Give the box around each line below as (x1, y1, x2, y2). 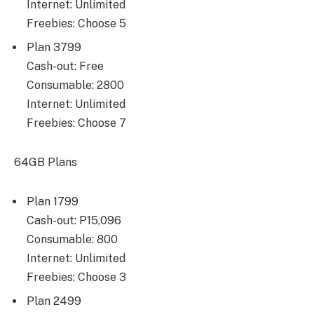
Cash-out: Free (27, 60, 104, 74)
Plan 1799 (27, 194, 78, 208)
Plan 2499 (27, 294, 81, 308)
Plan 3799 (27, 41, 81, 55)
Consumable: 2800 (27, 78, 124, 93)
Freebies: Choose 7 (27, 116, 126, 130)
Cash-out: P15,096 (27, 213, 121, 227)
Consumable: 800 (27, 232, 118, 246)
